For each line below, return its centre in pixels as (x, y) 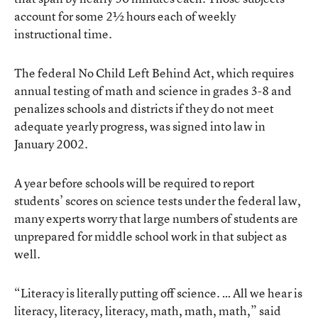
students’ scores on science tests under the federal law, (158, 201)
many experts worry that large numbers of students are (156, 218)
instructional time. (63, 34)
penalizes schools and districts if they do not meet (144, 108)
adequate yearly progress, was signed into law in (140, 126)
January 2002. (51, 144)
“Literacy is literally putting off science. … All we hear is (158, 293)
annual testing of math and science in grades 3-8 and (153, 91)
